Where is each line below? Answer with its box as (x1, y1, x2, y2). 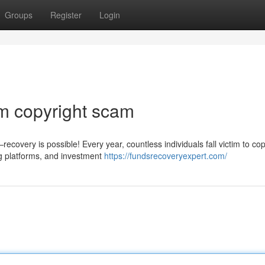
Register (50, 9, 82, 21)
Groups (5, 9, 33, 21)
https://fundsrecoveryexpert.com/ (104, 150, 227, 161)
